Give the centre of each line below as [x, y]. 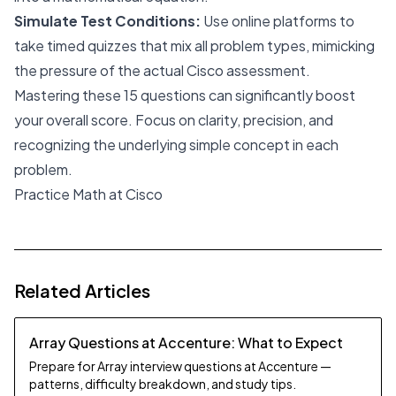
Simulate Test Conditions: [107, 21]
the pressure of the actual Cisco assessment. [162, 70]
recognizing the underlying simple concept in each [176, 145]
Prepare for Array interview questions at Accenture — [180, 366]
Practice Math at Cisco [88, 194]
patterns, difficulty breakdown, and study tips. [163, 384]
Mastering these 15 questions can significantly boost [185, 95]
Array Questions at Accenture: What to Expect [186, 343]
